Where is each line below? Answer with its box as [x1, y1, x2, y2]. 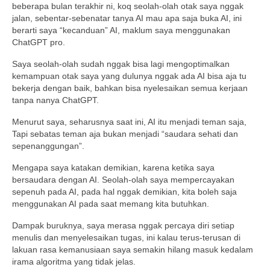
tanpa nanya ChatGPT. [12, 95, 99, 105]
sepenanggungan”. [12, 140, 84, 151]
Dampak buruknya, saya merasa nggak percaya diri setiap [12, 220, 234, 230]
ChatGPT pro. [12, 37, 65, 47]
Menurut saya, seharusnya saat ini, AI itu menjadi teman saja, [12, 116, 246, 127]
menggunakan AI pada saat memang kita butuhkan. [12, 198, 209, 209]
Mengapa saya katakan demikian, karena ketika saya [12, 162, 215, 172]
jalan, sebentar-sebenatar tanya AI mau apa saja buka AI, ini [12, 13, 242, 23]
